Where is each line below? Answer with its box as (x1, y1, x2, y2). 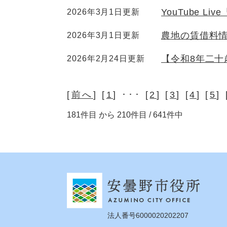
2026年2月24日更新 (67, 54, 145, 63)
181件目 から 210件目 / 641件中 (67, 110, 183, 120)
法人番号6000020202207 (107, 211, 188, 220)
